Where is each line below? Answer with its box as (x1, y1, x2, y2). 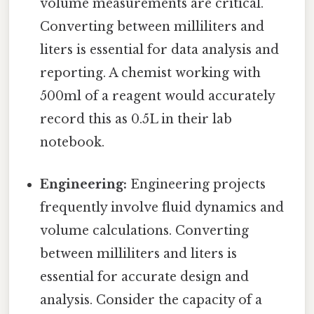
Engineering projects (127, 176, 266, 192)
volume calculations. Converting (40, 222, 250, 238)
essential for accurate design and (40, 268, 250, 285)
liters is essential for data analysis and (40, 42, 280, 58)
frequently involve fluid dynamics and (40, 199, 285, 215)
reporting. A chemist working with (40, 65, 261, 81)
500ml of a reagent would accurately (40, 88, 275, 104)
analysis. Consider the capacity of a (40, 292, 263, 308)
